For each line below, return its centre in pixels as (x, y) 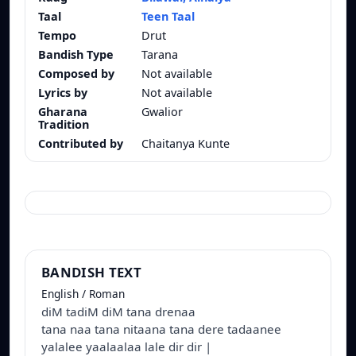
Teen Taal (168, 17)
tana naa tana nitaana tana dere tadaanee (161, 329)
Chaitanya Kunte (186, 144)
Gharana (63, 112)
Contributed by (81, 144)
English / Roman (83, 294)
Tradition (64, 125)
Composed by (76, 74)
